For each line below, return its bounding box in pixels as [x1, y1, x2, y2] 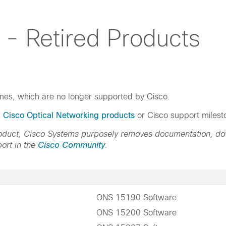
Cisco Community [38, 141, 105, 150]
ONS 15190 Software [96, 193, 177, 202]
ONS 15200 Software [96, 208, 177, 217]
